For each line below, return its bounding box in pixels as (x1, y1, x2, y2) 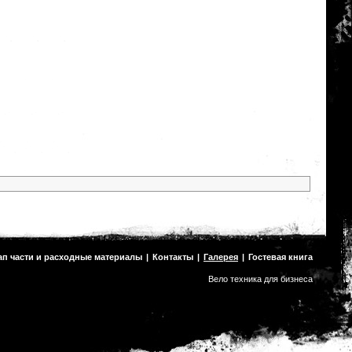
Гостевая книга (248, 252, 313, 262)
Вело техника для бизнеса (208, 274, 313, 284)
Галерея (203, 252, 238, 262)
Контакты (152, 252, 193, 262)
